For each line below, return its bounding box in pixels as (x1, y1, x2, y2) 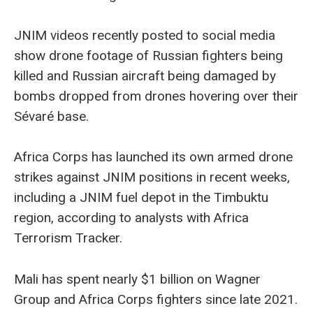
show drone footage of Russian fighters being (14, 48, 283, 64)
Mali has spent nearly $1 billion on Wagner (14, 270, 261, 287)
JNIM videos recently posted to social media (14, 27, 275, 44)
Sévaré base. (14, 108, 89, 125)
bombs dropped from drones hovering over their (14, 88, 298, 105)
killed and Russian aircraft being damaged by (14, 68, 276, 85)
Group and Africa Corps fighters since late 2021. (14, 291, 298, 307)
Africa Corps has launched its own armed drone (14, 149, 293, 166)
